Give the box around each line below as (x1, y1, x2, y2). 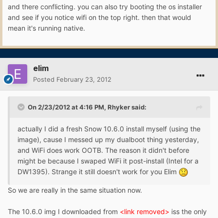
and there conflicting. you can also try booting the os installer (8, 2, 202, 11)
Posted (33, 75, 56, 83)
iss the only (169, 207, 207, 216)
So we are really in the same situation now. (8, 186, 142, 195)
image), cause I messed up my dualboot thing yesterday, (18, 135, 199, 144)
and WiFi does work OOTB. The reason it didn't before (18, 145, 189, 154)
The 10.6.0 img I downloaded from (8, 207, 120, 216)
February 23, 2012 (56, 75, 111, 83)
